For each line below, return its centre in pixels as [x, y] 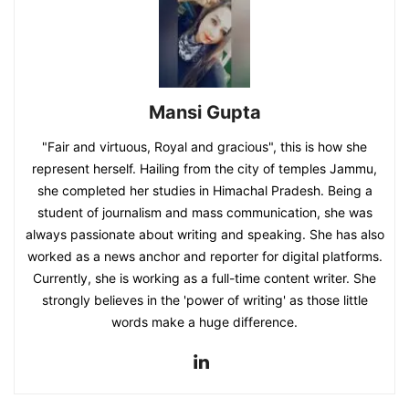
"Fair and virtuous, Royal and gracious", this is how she [204, 147]
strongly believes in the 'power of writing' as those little [204, 300]
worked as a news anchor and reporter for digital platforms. [204, 257]
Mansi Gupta [204, 113]
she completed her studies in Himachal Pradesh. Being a [204, 191]
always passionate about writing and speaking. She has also [204, 235]
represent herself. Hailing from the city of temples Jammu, [204, 169]
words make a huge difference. [204, 322]
